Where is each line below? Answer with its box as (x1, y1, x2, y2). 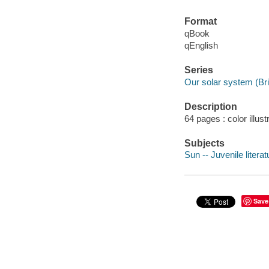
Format (184, 16, 217, 27)
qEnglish (184, 40, 218, 50)
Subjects (184, 138, 225, 148)
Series (184, 65, 213, 76)
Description (184, 101, 237, 112)
